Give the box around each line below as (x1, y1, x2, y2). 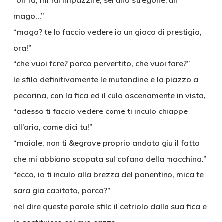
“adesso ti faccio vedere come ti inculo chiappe (13, 106, 188, 116)
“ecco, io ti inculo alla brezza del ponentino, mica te (13, 169, 204, 179)
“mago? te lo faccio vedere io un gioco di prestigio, (13, 27, 202, 37)
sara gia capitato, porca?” (13, 185, 111, 195)
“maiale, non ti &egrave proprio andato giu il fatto (13, 138, 200, 148)
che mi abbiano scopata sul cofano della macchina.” (13, 154, 207, 164)
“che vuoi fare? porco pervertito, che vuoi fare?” (13, 58, 190, 68)
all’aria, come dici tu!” (13, 122, 93, 132)
